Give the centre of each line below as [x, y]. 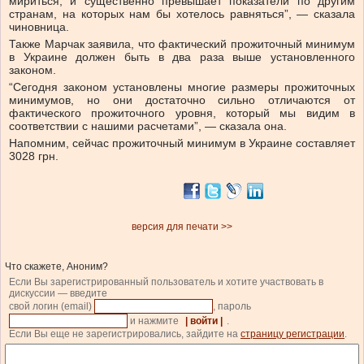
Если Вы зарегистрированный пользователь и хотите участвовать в [166, 282]
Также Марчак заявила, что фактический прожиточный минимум [182, 44]
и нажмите [154, 321]
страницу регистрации [292, 334]
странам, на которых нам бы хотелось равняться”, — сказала [182, 14]
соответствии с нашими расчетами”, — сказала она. [148, 126]
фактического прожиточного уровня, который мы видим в [182, 113]
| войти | [204, 321]
